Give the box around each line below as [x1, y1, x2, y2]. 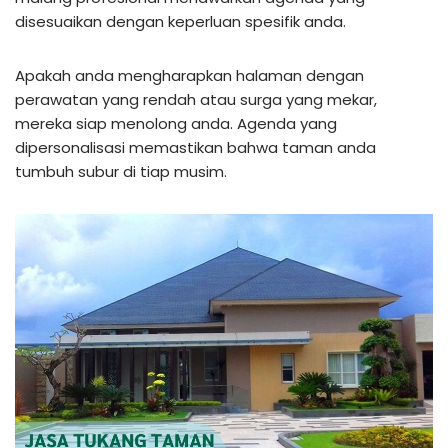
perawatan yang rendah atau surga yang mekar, [15, 89, 377, 110]
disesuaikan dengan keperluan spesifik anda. [15, 11, 346, 32]
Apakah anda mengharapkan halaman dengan [15, 65, 364, 86]
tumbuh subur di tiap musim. [15, 161, 227, 182]
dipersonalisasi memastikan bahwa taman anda [15, 137, 376, 158]
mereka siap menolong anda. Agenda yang [15, 113, 337, 134]
